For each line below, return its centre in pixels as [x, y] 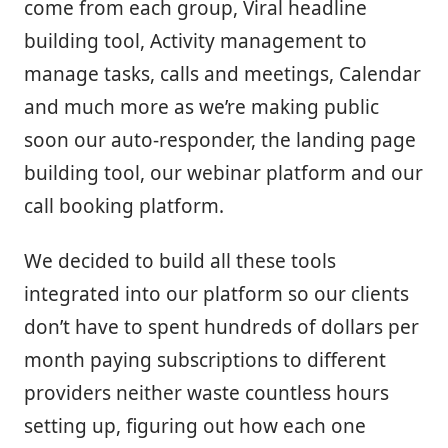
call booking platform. [124, 205]
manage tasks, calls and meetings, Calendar [222, 73]
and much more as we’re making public [201, 106]
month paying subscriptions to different [205, 359]
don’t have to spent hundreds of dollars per [221, 326]
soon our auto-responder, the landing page [220, 139]
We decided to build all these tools [180, 260]
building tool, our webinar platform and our [223, 172]
